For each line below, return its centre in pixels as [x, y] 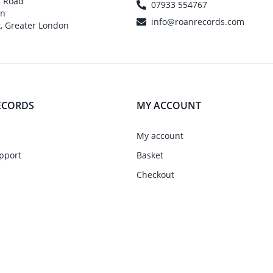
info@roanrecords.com [198, 22]
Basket [150, 155]
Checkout [155, 175]
